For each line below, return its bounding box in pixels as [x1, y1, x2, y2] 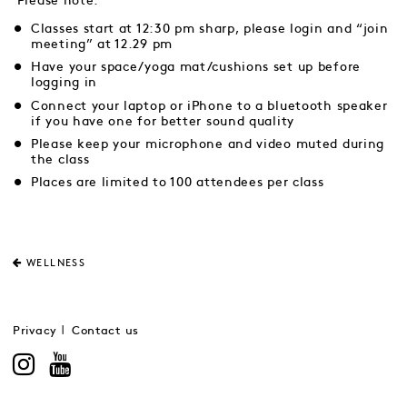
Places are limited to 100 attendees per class [31, 176, 324, 189]
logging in [31, 76, 97, 89]
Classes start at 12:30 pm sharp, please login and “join [31, 22, 389, 35]
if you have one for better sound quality [31, 114, 294, 127]
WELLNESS [26, 259, 86, 269]
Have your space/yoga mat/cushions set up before [31, 61, 361, 74]
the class [31, 154, 90, 166]
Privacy [13, 326, 57, 337]
